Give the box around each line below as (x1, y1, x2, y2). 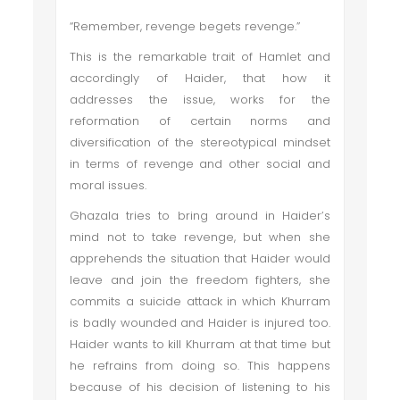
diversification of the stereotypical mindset (70, 134, 330, 151)
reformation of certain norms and (70, 112, 330, 129)
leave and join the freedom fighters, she (70, 271, 330, 288)
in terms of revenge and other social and (70, 155, 330, 172)
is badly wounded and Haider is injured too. (70, 314, 330, 331)
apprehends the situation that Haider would (70, 250, 330, 267)
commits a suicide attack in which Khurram (70, 293, 330, 310)
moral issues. (70, 177, 151, 194)
